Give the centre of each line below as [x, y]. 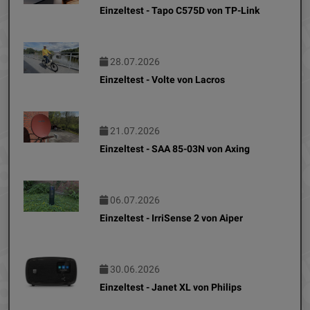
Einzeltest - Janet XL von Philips [171, 287]
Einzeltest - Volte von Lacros [162, 79]
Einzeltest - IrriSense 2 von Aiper [171, 218]
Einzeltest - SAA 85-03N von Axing [175, 148]
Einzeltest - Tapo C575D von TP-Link [180, 10]
